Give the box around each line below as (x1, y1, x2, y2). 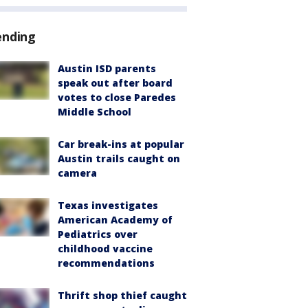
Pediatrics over (58, 227, 137, 241)
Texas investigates (58, 198, 158, 212)
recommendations (58, 256, 155, 269)
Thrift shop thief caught (58, 288, 187, 302)
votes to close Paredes (58, 90, 176, 104)
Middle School (58, 104, 131, 118)
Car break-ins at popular (58, 137, 184, 151)
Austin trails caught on (58, 151, 180, 165)
